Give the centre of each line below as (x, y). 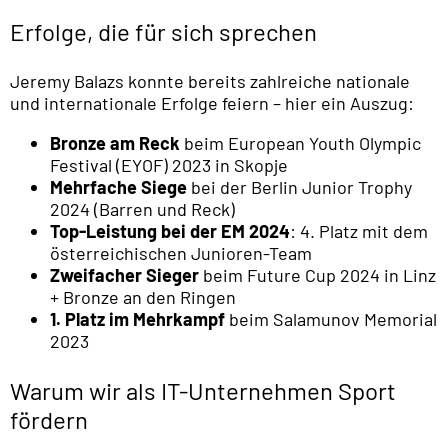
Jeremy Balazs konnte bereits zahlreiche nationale (210, 80)
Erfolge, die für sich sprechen (163, 31)
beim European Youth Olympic (300, 142)
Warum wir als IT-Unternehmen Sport (203, 390)
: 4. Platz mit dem (359, 230)
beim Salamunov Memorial (331, 318)
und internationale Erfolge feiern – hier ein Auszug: (212, 102)
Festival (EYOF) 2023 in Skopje (169, 164)
